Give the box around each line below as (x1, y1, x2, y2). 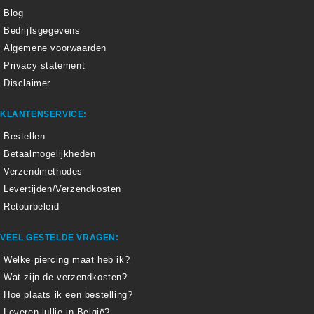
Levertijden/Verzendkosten (4, 184, 121, 195)
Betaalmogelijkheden (4, 149, 96, 160)
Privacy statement (4, 60, 86, 71)
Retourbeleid (4, 201, 60, 212)
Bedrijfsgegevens (4, 25, 81, 36)
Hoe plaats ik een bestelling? (4, 289, 133, 301)
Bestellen (4, 131, 46, 142)
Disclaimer (4, 78, 50, 89)
